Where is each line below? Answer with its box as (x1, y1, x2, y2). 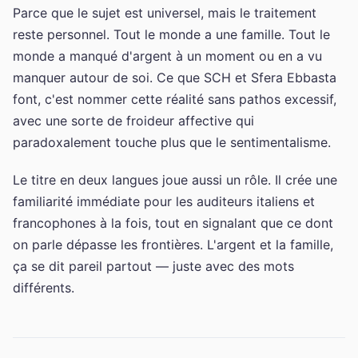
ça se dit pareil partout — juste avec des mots (13, 257, 294, 274)
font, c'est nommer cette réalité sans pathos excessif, (13, 90, 336, 107)
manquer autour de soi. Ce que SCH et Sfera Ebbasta (13, 69, 336, 86)
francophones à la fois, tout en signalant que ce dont (13, 214, 333, 231)
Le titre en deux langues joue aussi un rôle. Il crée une (13, 171, 337, 188)
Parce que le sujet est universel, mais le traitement (13, 4, 316, 21)
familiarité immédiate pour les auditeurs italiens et (13, 193, 315, 209)
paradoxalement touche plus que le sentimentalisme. (13, 133, 331, 150)
